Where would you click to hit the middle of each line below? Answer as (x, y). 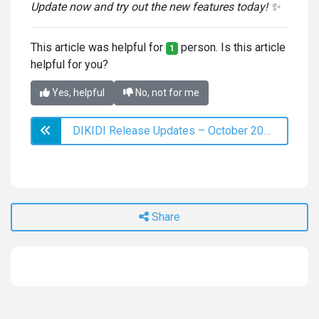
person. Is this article (231, 47)
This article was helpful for (98, 47)
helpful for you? (69, 64)
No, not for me (166, 92)
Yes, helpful (77, 92)
